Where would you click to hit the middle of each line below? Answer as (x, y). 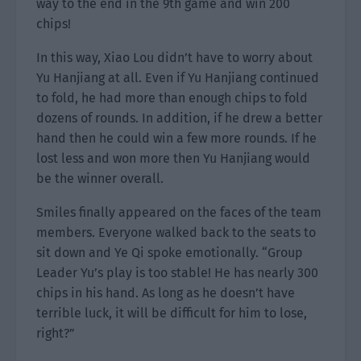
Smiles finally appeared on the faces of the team (179, 212)
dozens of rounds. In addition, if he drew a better (179, 118)
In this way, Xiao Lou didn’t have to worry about (174, 58)
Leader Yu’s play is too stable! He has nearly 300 (177, 273)
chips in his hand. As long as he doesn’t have (166, 293)
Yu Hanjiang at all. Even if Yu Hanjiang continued (178, 78)
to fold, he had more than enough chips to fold (172, 98)
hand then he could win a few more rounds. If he (176, 138)
